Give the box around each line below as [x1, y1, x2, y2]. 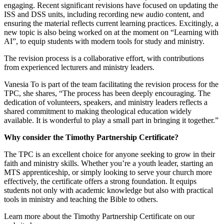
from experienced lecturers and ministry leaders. [4, 62, 154, 71]
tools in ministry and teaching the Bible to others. [4, 194, 158, 203]
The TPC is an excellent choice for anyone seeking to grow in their [4, 149, 215, 158]
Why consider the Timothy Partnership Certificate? [4, 132, 178, 141]
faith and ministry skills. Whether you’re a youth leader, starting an [4, 158, 213, 167]
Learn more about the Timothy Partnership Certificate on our [4, 211, 194, 220]
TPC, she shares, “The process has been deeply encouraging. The [4, 88, 210, 97]
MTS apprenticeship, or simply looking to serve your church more [4, 167, 212, 176]
